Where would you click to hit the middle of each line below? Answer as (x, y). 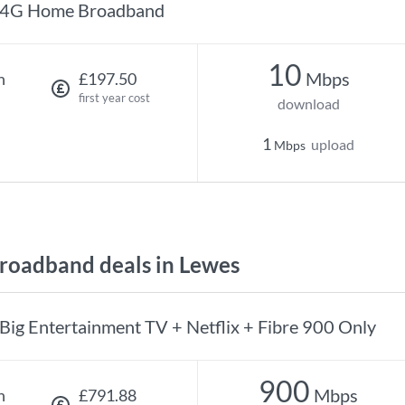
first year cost (114, 98)
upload (333, 144)
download (308, 104)
